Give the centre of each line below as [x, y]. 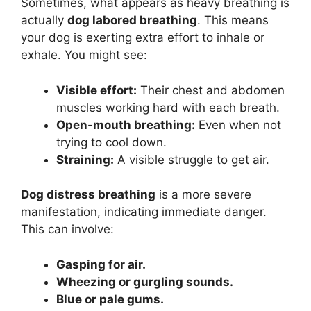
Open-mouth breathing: [126, 125]
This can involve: [67, 229]
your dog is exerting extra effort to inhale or [143, 38]
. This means [233, 20]
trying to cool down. [111, 142]
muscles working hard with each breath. [168, 107]
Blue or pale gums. [110, 299]
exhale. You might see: [84, 55]
